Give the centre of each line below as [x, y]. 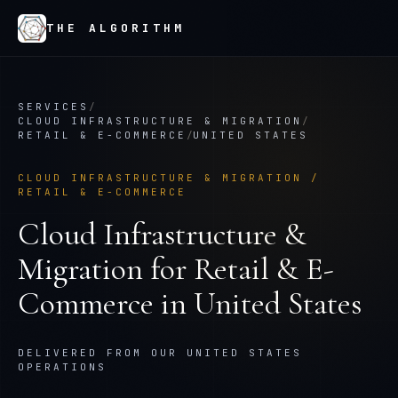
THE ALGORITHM [115, 28]
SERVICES [53, 107]
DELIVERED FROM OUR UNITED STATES [160, 353]
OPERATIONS [62, 367]
